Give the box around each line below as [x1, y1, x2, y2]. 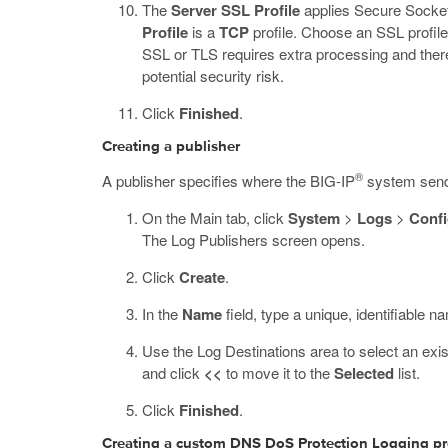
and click [142, 362, 204, 383]
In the [142, 303, 182, 324]
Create [179, 266, 225, 288]
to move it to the [222, 362, 334, 383]
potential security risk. [142, 65, 284, 86]
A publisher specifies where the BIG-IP [102, 170, 355, 191]
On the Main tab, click [142, 207, 288, 228]
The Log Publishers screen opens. [142, 229, 365, 250]
